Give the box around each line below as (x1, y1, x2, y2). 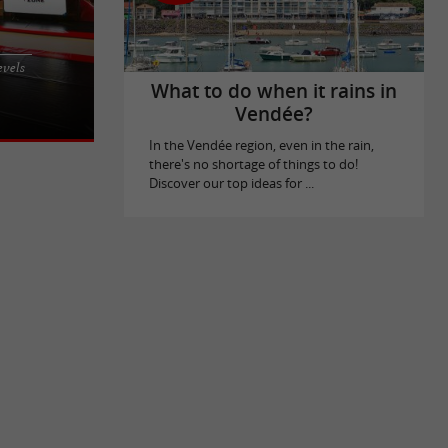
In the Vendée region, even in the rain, (148, 137, 374, 154)
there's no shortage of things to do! (148, 156, 358, 173)
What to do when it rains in (151, 78, 397, 105)
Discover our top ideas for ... (148, 175, 314, 192)
